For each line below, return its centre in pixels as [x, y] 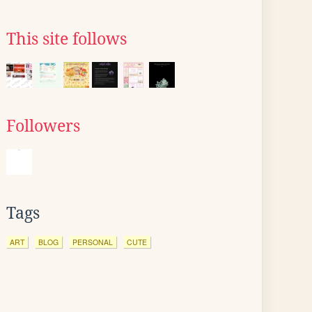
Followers [43, 126]
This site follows [67, 39]
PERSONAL [93, 242]
